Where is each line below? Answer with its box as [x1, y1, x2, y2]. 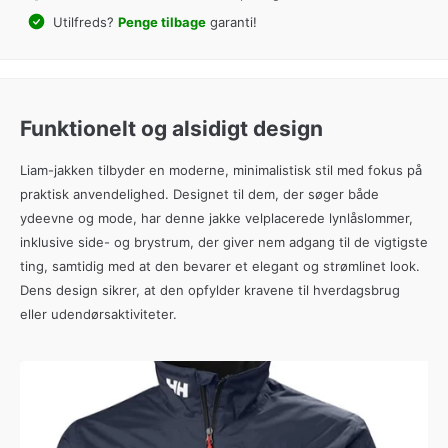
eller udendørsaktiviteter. [20, 305, 177, 322]
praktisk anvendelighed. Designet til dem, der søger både [20, 185, 379, 202]
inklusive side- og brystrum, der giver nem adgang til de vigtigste [20, 233, 428, 250]
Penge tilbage [117, 13, 206, 30]
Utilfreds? [48, 13, 118, 30]
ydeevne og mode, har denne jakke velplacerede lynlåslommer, [20, 209, 413, 226]
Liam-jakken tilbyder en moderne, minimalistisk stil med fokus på [20, 161, 422, 178]
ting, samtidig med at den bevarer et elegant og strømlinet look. [20, 257, 420, 274]
